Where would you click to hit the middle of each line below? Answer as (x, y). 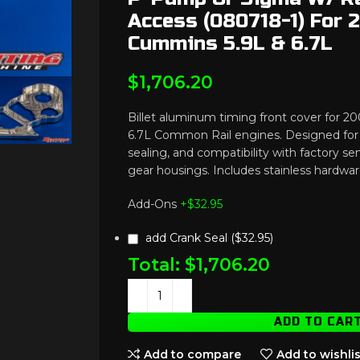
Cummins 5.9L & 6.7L (231, 44)
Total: (154, 265)
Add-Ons (153, 204)
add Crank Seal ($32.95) (210, 238)
